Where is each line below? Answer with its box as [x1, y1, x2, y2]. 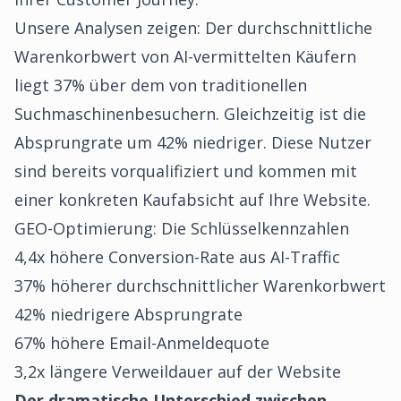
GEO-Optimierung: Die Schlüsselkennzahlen [14, 218, 349, 239]
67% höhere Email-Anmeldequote [14, 332, 269, 354]
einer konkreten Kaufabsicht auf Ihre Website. [14, 189, 371, 210]
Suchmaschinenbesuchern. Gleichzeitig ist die [14, 103, 366, 124]
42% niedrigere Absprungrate [14, 303, 243, 325]
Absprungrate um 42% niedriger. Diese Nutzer [14, 132, 371, 153]
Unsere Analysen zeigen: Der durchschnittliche [14, 17, 372, 38]
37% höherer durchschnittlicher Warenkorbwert [14, 275, 386, 296]
